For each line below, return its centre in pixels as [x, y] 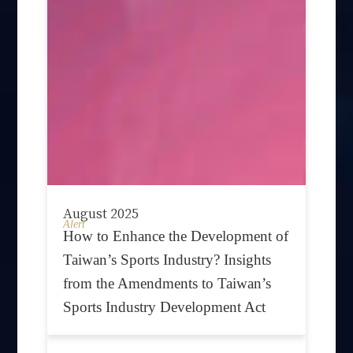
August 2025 [101, 212]
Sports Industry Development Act [165, 307]
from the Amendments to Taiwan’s [167, 283]
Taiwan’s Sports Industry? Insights [167, 259]
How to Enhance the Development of [176, 236]
